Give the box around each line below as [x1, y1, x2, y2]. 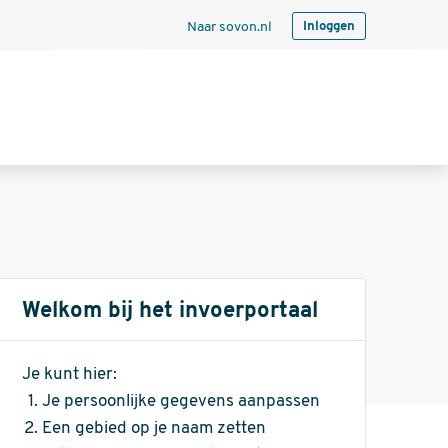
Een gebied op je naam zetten [41, 420, 266, 437]
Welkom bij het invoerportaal [21, 300, 318, 323]
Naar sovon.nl [186, 20, 272, 35]
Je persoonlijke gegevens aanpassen [41, 393, 320, 410]
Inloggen [302, 20, 355, 33]
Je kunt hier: [21, 366, 117, 383]
